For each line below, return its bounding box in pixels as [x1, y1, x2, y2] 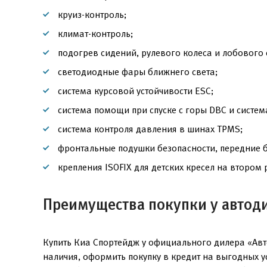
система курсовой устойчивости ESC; [58, 86, 213, 96]
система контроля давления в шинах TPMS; [58, 124, 243, 134]
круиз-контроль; [58, 10, 126, 20]
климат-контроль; [58, 29, 133, 39]
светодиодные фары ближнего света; [58, 67, 218, 77]
